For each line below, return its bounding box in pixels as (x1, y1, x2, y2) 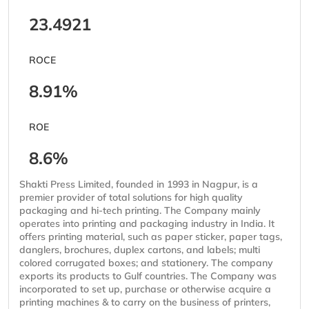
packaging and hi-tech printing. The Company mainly (19, 204, 261, 217)
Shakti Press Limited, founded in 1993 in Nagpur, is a (19, 178, 258, 191)
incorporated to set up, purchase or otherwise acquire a (19, 283, 271, 296)
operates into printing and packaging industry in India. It (19, 217, 275, 230)
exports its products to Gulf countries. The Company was (19, 270, 277, 283)
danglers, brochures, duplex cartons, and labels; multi (19, 243, 260, 257)
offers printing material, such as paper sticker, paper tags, (19, 230, 282, 243)
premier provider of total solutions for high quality (19, 191, 243, 204)
